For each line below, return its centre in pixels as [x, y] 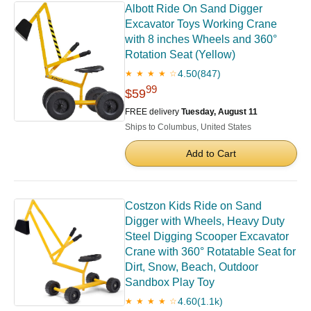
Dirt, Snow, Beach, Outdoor [192, 267]
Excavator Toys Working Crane [201, 24]
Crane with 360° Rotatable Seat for [210, 252]
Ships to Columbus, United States [188, 127]
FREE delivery [153, 112]
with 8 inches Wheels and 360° [201, 40]
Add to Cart [211, 154]
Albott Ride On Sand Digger [194, 9]
